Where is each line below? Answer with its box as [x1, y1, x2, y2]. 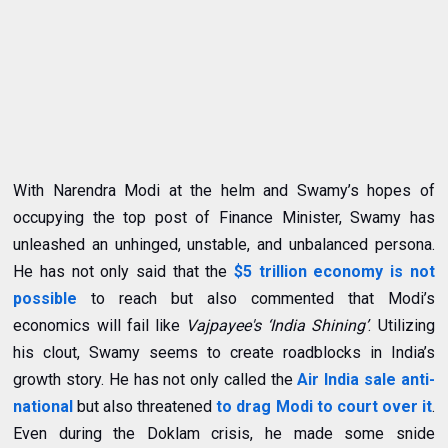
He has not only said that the [13, 262, 234, 282]
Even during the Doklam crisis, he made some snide [13, 424, 435, 444]
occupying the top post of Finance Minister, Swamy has [13, 208, 435, 228]
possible [13, 289, 78, 309]
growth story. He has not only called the [13, 370, 298, 390]
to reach [77, 289, 158, 309]
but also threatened [73, 397, 217, 417]
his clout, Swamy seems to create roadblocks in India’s [13, 343, 435, 363]
